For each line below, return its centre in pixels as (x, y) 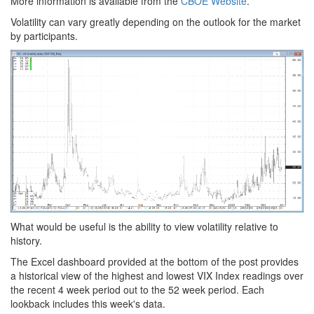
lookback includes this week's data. (88, 303)
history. (26, 240)
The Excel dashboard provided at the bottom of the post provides (155, 261)
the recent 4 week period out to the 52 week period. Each (137, 289)
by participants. (44, 36)
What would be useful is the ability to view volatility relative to (144, 226)
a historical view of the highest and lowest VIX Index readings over (157, 275)
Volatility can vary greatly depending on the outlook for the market (156, 22)
